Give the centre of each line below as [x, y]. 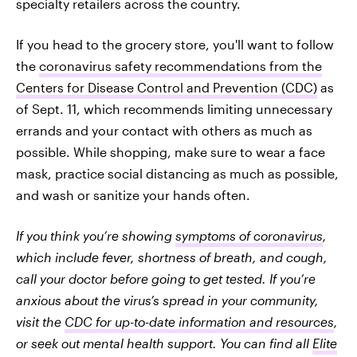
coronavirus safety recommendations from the [180, 65]
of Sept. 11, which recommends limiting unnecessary [174, 108]
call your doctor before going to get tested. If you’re [166, 278]
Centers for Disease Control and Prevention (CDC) [167, 87]
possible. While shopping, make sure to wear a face [171, 151]
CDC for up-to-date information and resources [199, 321]
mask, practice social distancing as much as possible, [177, 173]
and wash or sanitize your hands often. [133, 194]
